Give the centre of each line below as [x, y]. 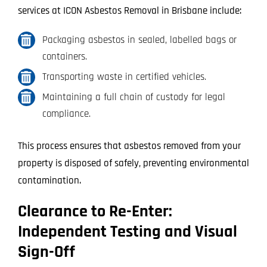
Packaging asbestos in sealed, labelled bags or [139, 40]
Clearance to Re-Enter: [95, 212]
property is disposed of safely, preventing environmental [133, 164]
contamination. [49, 181]
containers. [64, 57]
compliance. [66, 114]
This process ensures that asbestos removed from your [129, 146]
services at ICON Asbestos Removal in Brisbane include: [129, 11]
